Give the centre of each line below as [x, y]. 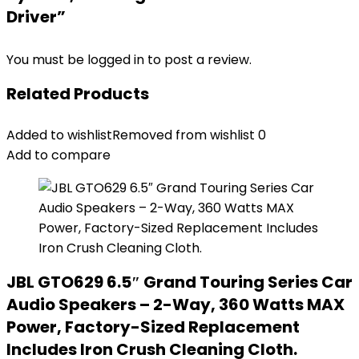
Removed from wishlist [184, 135]
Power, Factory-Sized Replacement [153, 327]
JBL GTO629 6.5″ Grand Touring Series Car [179, 282]
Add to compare [58, 155]
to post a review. [200, 60]
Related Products [78, 94]
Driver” [36, 17]
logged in [117, 60]
